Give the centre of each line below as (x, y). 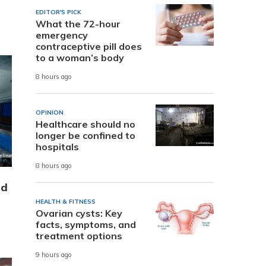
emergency (62, 35)
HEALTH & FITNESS (66, 201)
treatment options (79, 235)
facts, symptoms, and (86, 224)
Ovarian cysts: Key (79, 213)
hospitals (57, 146)
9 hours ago (54, 255)
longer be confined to (85, 135)
